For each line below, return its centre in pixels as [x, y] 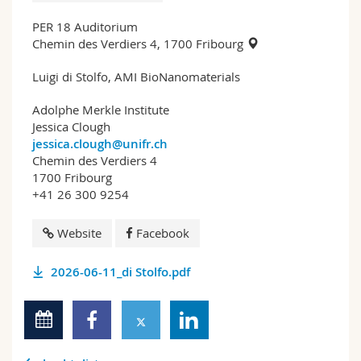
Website [79, 232]
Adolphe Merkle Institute [101, 109]
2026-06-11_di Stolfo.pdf [120, 272]
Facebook [163, 232]
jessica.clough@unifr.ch [100, 143]
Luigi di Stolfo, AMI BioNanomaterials [136, 76]
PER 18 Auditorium [85, 26]
